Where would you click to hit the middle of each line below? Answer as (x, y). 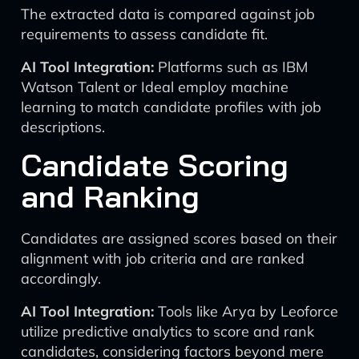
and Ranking (110, 196)
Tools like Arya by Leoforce (246, 311)
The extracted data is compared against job (168, 14)
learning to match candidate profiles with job (171, 107)
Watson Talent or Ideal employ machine (155, 87)
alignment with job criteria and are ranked (163, 258)
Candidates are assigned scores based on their (179, 238)
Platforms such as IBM (231, 67)
